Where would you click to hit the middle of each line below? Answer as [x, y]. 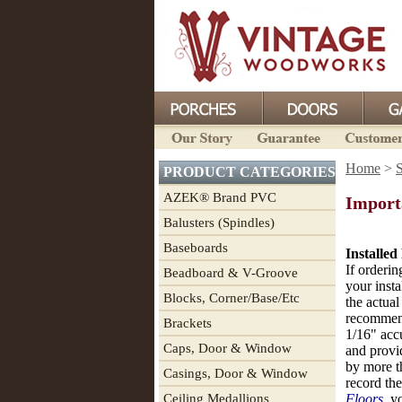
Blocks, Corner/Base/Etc [232, 298]
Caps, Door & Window [227, 348]
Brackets [188, 323]
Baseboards [196, 248]
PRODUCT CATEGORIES [249, 172]
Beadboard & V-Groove [231, 273]
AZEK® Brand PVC [220, 197]
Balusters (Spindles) [219, 223]
